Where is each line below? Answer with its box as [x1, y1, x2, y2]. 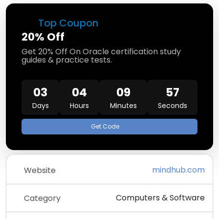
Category [24, 192, 61, 204]
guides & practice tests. [22, 54, 112, 66]
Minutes [109, 101, 137, 110]
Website [24, 164, 56, 176]
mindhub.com [152, 164, 205, 175]
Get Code [90, 122, 119, 131]
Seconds [157, 101, 187, 110]
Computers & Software [116, 192, 205, 203]
